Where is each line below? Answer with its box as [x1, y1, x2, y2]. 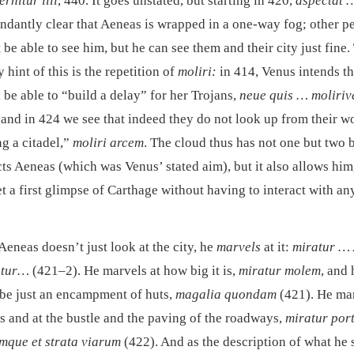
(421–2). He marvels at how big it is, [29, 263, 239, 279]
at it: [261, 239, 292, 255]
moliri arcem [73, 135, 144, 151]
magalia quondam [175, 287, 277, 303]
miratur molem [239, 263, 321, 279]
